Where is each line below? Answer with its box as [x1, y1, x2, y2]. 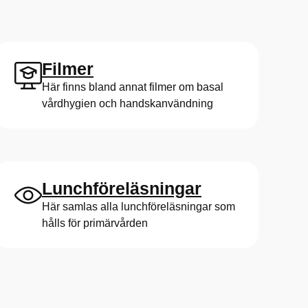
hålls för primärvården [42, 217, 148, 229]
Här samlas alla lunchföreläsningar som [42, 201, 235, 212]
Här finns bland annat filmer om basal [42, 81, 223, 93]
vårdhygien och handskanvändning [42, 98, 213, 109]
